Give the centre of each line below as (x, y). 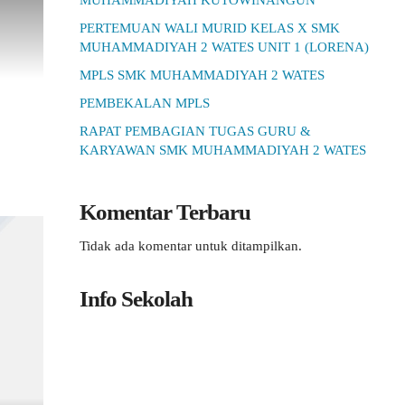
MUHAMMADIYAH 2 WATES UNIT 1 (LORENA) (224, 47)
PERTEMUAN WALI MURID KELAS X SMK (210, 28)
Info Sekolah (136, 299)
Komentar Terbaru (165, 212)
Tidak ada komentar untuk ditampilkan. (191, 246)
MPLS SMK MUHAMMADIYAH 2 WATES (202, 75)
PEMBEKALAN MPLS (145, 103)
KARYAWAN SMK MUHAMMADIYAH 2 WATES (223, 150)
